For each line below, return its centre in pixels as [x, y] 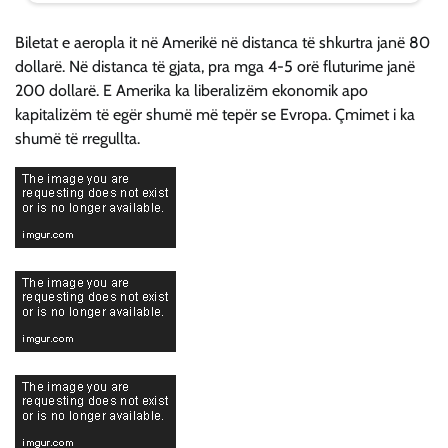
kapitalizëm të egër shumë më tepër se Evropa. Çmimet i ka [215, 115]
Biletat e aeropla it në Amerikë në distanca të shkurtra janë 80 [222, 43]
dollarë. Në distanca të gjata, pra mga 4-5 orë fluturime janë [215, 67]
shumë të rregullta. [77, 139]
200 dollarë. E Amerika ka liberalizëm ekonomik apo [191, 91]
